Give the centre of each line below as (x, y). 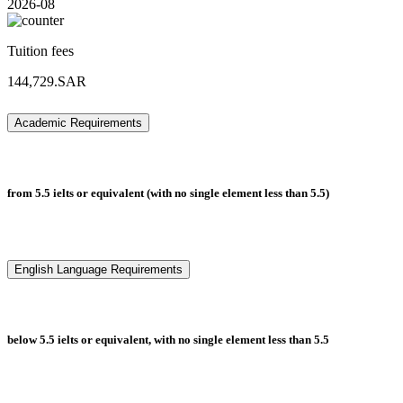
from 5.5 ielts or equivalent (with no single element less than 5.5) (168, 193)
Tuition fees (40, 51)
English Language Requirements (99, 270)
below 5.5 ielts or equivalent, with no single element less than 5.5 (168, 340)
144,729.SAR (47, 82)
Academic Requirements (78, 123)
